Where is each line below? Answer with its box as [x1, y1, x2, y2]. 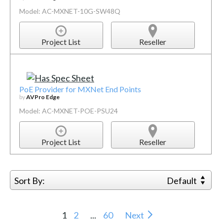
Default [167, 175, 199, 186]
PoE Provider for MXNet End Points [19, 84, 141, 94]
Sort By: [14, 175, 45, 186]
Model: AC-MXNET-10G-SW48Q [19, 6, 120, 15]
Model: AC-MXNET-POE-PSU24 [19, 107, 118, 115]
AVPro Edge [26, 93, 60, 101]
